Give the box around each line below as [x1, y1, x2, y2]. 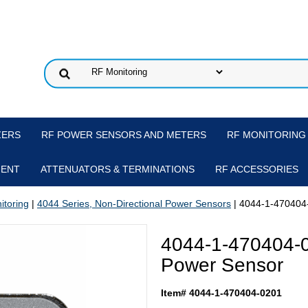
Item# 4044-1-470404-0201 [161, 287, 282, 298]
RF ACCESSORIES [214, 164, 298, 175]
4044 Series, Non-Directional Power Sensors [37, 198, 231, 209]
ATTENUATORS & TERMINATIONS [40, 164, 195, 175]
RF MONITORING [226, 129, 306, 140]
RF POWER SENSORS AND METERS [41, 129, 206, 140]
